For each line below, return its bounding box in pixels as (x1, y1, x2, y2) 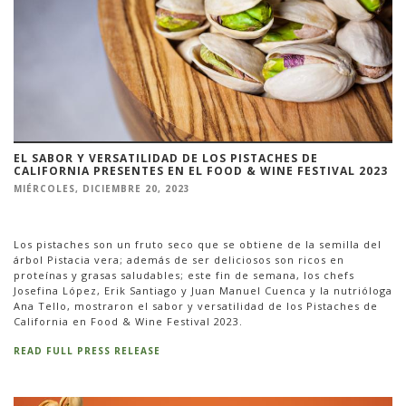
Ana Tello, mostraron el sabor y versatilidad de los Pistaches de (14, 298, 378, 313)
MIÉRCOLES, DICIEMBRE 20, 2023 (14, 182, 190, 196)
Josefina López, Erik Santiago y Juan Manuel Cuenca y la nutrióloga (14, 283, 392, 297)
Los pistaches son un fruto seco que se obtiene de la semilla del (14, 237, 382, 251)
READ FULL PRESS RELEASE (14, 343, 160, 357)
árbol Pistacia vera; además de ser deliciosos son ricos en (14, 252, 344, 266)
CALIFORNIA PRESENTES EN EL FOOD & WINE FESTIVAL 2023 (14, 163, 388, 179)
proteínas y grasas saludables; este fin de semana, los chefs (14, 267, 354, 282)
